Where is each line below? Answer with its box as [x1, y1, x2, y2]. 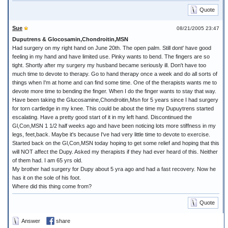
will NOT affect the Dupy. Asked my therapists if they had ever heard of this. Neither [12, 149, 218, 155]
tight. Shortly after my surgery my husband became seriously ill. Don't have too [12, 62, 206, 68]
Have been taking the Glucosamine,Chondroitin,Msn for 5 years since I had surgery [12, 97, 218, 103]
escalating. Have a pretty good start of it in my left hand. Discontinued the [12, 114, 192, 120]
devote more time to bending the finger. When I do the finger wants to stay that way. [12, 88, 216, 94]
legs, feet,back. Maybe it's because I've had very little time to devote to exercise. [12, 131, 210, 137]
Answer [21, 217, 40, 224]
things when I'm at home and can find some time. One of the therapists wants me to [12, 79, 217, 85]
